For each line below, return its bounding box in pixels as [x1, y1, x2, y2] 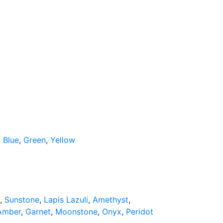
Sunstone [4, 195, 39, 205]
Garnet [25, 207, 51, 217]
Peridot [126, 207, 153, 217]
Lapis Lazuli [44, 195, 88, 205]
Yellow [50, 135, 75, 145]
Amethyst [93, 195, 128, 205]
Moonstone [55, 207, 98, 217]
